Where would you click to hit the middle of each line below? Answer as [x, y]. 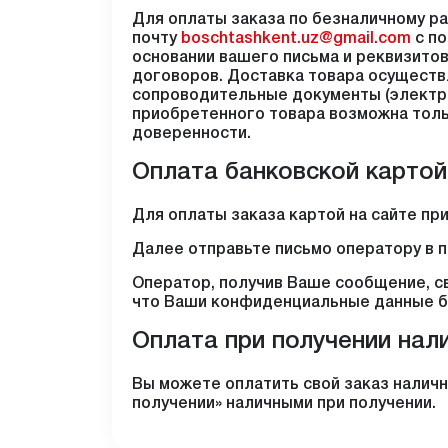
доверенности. [191, 134]
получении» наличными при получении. [284, 404]
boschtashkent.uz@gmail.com [296, 39]
